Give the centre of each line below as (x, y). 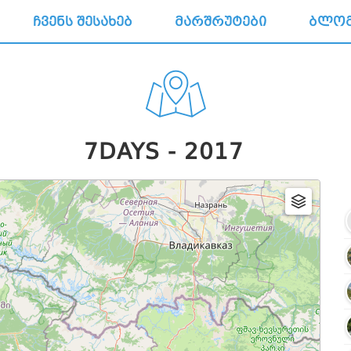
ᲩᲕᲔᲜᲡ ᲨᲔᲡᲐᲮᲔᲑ (83, 22)
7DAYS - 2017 (168, 152)
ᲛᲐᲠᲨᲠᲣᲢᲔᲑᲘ (221, 22)
